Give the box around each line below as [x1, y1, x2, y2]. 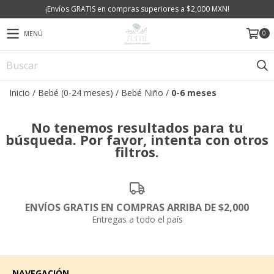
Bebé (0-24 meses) [38, 87, 113, 98]
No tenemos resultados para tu [31, 118, 243, 136]
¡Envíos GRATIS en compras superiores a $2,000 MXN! [45, 4, 229, 14]
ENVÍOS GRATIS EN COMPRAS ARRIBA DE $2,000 [25, 200, 249, 214]
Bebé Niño [121, 87, 163, 98]
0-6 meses [171, 87, 217, 98]
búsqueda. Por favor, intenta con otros [6, 130, 268, 149]
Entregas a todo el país [91, 213, 183, 225]
